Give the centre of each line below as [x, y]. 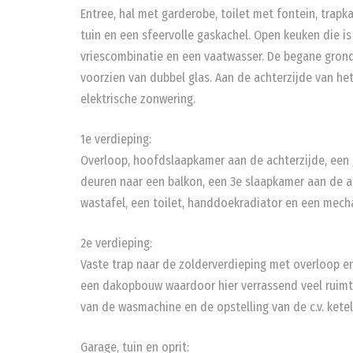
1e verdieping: [116, 139]
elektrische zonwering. [138, 99]
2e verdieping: [116, 243]
